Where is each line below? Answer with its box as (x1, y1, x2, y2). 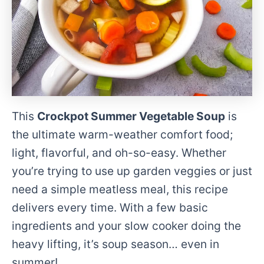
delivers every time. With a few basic (12, 200, 208, 214)
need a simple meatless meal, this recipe (12, 181, 228, 196)
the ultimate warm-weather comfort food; (12, 127, 233, 141)
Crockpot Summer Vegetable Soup (37, 108, 225, 123)
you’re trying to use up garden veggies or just (12, 163, 252, 178)
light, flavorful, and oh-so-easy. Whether (12, 145, 226, 160)
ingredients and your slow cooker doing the (12, 218, 241, 233)
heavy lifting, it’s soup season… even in (12, 236, 219, 251)
